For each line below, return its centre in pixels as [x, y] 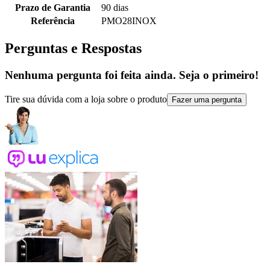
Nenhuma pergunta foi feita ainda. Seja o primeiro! [132, 75]
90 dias [115, 8]
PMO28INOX [129, 21]
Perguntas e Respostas [73, 49]
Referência [53, 21]
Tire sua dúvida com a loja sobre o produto [86, 99]
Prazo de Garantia [53, 8]
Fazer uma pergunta [207, 99]
